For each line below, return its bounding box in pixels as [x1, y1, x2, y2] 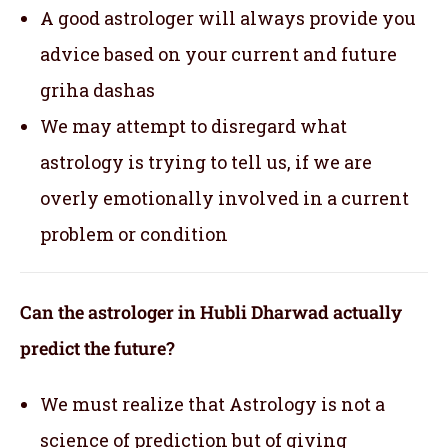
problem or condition [40, 221, 228, 246]
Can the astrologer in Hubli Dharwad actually [20, 299, 402, 324]
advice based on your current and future [40, 41, 397, 66]
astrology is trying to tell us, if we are [40, 149, 372, 174]
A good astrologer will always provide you [40, 5, 416, 30]
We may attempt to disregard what [40, 113, 347, 138]
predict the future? [20, 335, 175, 360]
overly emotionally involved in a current [40, 185, 409, 210]
